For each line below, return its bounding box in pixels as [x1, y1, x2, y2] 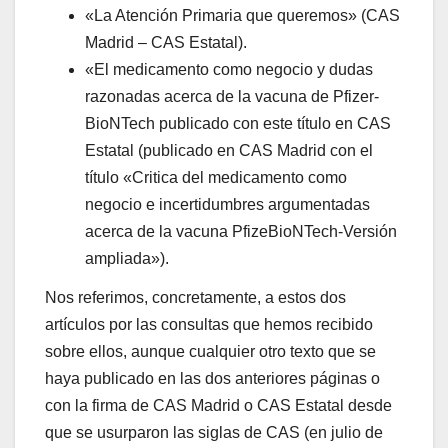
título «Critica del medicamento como [85, 168, 347, 186]
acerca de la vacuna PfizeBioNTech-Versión [85, 222, 397, 240]
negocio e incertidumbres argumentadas [85, 195, 370, 213]
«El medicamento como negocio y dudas [85, 60, 373, 78]
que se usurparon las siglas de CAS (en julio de [45, 424, 383, 442]
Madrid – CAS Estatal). [85, 33, 247, 51]
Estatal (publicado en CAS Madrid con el [85, 141, 373, 159]
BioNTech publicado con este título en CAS [85, 114, 391, 132]
